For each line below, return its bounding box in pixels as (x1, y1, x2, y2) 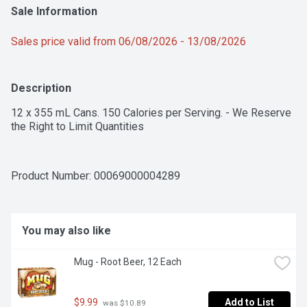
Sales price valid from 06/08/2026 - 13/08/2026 (11, 35, 246, 49)
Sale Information (11, 5, 97, 19)
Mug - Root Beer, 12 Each (74, 256, 182, 268)
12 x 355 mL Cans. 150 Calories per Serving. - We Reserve (11, 106, 291, 120)
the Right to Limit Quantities (11, 120, 144, 134)
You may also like (22, 224, 111, 238)
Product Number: (11, 169, 94, 183)
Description (11, 82, 71, 95)
